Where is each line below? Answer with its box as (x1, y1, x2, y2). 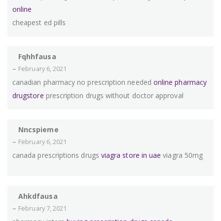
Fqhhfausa (18, 52, 56, 62)
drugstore (12, 91, 44, 101)
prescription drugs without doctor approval (43, 91, 184, 101)
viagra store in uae (101, 150, 161, 160)
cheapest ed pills (12, 18, 66, 28)
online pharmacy (153, 77, 207, 87)
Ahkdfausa (18, 191, 58, 201)
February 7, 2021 (18, 204, 67, 213)
